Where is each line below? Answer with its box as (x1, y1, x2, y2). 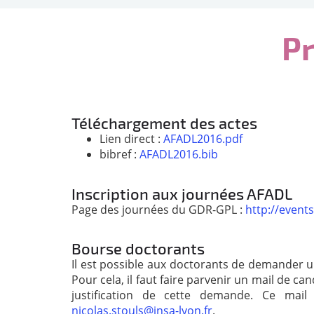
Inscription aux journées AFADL (71, 184, 292, 203)
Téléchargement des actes (71, 114, 257, 132)
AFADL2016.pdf (163, 131, 243, 147)
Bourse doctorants (71, 239, 205, 258)
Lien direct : (100, 131, 163, 147)
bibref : (100, 146, 139, 163)
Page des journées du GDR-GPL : (71, 201, 245, 217)
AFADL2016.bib (139, 146, 218, 163)
